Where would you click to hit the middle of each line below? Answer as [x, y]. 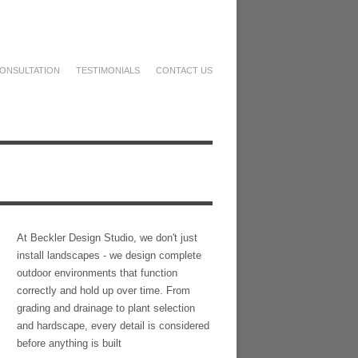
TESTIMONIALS [108, 70]
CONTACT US [184, 70]
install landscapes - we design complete [109, 255]
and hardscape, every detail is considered [113, 326]
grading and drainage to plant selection [106, 308]
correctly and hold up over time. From [103, 290]
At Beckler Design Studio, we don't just [107, 238]
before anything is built [69, 343]
